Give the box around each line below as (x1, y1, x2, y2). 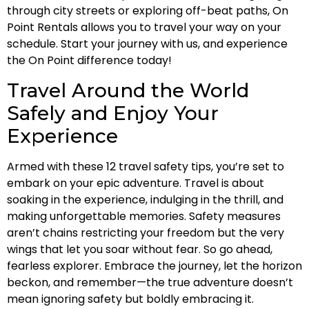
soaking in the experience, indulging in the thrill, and (7, 191, 283, 208)
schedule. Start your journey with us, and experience (7, 36, 288, 52)
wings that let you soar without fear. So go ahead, (7, 241, 272, 257)
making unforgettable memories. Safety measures (7, 208, 281, 224)
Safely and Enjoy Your (7, 101, 219, 125)
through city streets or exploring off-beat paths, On (7, 3, 288, 19)
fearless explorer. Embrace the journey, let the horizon (7, 257, 302, 274)
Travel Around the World (7, 78, 249, 102)
